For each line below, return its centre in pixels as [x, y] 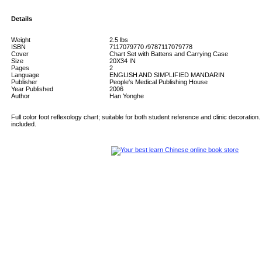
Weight [21, 40]
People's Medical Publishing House [158, 82]
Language [25, 75]
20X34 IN [123, 61]
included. [24, 124]
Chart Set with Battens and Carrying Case [169, 54]
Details [22, 19]
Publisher [24, 82]
